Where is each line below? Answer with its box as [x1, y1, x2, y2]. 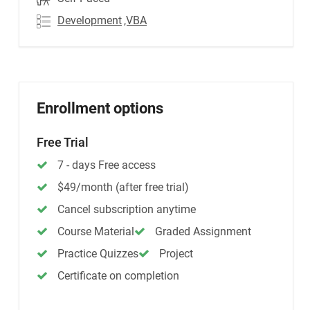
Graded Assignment [155, 225, 251, 238]
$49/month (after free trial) [57, 181, 189, 194]
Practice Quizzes [57, 247, 138, 260]
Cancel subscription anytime [57, 203, 196, 216]
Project [159, 247, 193, 260]
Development [57, 14, 122, 27]
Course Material [57, 225, 134, 238]
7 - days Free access [57, 158, 156, 172]
